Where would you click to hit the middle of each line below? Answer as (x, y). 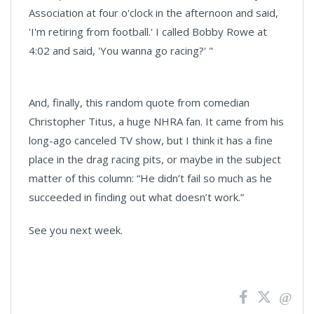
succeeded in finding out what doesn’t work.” (136, 197)
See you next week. (76, 230)
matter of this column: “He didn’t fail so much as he (150, 178)
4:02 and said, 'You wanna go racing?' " (121, 50)
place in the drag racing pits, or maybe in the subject (155, 159)
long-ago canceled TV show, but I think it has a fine (151, 140)
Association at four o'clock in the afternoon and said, (153, 13)
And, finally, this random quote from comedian (139, 102)
